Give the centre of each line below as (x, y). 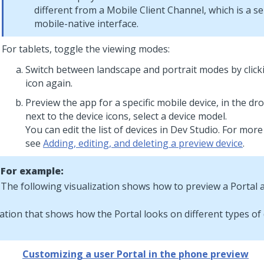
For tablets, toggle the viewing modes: (86, 49)
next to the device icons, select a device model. (126, 116)
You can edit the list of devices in (98, 130)
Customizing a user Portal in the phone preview (136, 254)
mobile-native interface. (86, 24)
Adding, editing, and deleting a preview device (143, 143)
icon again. (49, 83)
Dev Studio (194, 130)
